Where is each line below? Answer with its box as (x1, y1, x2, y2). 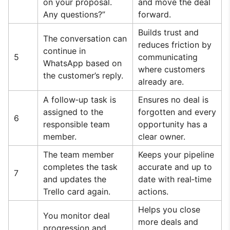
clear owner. (138, 131, 185, 142)
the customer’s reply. (43, 70, 123, 81)
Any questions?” (43, 9, 105, 20)
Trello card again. (43, 186, 110, 197)
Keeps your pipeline (138, 149, 214, 160)
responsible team (43, 119, 110, 129)
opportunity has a (138, 119, 207, 129)
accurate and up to (138, 162, 212, 172)
